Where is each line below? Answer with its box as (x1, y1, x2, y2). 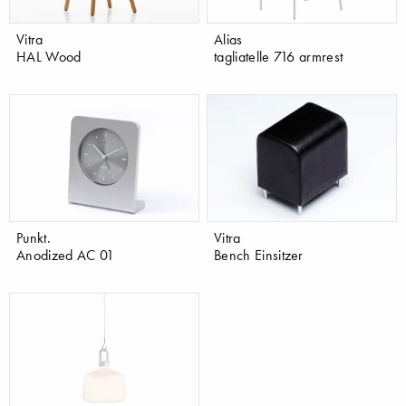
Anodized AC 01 (16, 245, 115, 264)
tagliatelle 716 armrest (214, 47, 343, 66)
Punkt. (16, 227, 51, 246)
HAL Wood (16, 47, 82, 66)
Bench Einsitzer (214, 245, 304, 264)
